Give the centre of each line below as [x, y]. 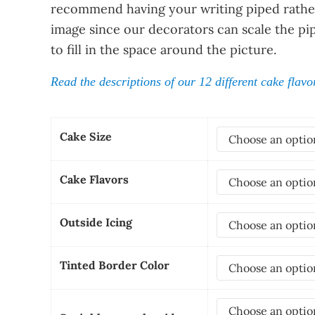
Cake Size [86, 137]
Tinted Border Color [115, 265]
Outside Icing [96, 223]
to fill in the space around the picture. [163, 50]
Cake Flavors [94, 180]
